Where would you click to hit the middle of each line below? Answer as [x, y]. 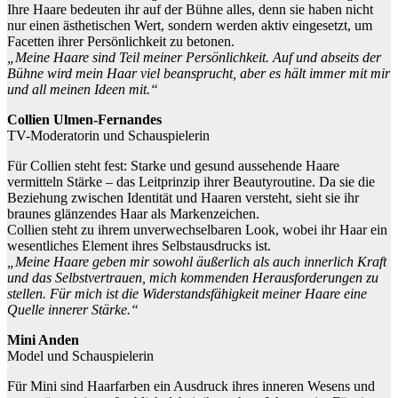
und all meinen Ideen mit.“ [83, 90]
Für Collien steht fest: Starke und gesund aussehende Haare [173, 166]
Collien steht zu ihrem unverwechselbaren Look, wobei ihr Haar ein [197, 230]
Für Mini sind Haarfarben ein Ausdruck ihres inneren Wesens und [191, 386]
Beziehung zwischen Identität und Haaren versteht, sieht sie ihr [183, 198]
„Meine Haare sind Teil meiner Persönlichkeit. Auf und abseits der [194, 58]
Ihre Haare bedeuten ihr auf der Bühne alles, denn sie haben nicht [190, 10]
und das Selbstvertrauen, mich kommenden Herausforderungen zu [193, 278]
